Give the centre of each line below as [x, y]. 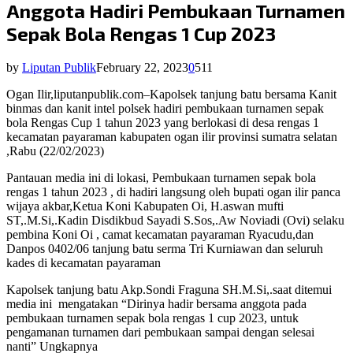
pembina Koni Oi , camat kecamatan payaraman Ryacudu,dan [160, 235]
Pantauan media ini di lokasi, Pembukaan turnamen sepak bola [161, 178]
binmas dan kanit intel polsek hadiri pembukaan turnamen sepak [165, 109]
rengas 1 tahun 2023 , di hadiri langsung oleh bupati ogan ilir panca [173, 192]
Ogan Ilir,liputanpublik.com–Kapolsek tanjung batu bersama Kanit [171, 95]
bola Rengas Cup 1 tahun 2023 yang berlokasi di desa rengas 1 [163, 123]
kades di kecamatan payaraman [84, 263]
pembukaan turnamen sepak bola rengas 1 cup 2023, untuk [152, 318]
